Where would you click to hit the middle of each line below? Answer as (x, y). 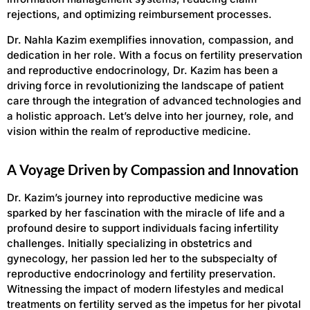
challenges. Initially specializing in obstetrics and (129, 243)
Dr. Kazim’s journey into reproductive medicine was (135, 197)
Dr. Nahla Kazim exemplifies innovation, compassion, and (150, 39)
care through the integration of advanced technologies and (154, 100)
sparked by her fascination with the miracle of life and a (146, 212)
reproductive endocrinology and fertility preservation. (142, 273)
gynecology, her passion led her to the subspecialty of (142, 258)
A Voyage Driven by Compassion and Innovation (153, 169)
